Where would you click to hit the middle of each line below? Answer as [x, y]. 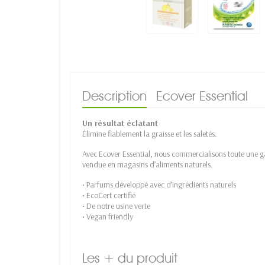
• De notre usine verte [116, 206]
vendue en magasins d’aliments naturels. [147, 164]
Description [114, 96]
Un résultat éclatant [120, 123]
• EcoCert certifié [109, 195]
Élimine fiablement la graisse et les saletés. [149, 133]
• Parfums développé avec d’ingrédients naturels [159, 184]
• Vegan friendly [108, 216]
